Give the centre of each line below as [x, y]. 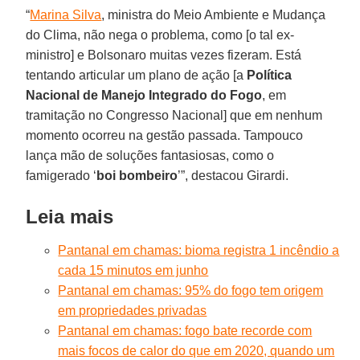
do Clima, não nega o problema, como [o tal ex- [160, 35]
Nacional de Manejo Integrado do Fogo [144, 95]
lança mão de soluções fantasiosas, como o [150, 155]
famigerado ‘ [61, 175]
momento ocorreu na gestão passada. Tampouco [165, 135]
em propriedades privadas [133, 310]
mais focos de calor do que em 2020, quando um [196, 350]
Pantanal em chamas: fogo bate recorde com [185, 330]
